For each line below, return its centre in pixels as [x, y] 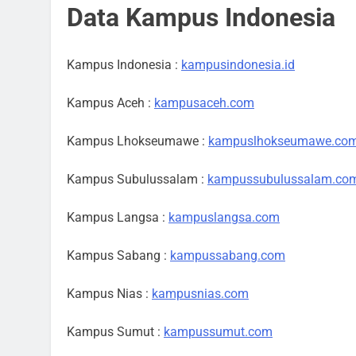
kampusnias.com [200, 294]
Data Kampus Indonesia [201, 17]
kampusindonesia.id [238, 65]
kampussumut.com [218, 332]
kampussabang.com [228, 255]
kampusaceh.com [204, 103]
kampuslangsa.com [224, 217]
